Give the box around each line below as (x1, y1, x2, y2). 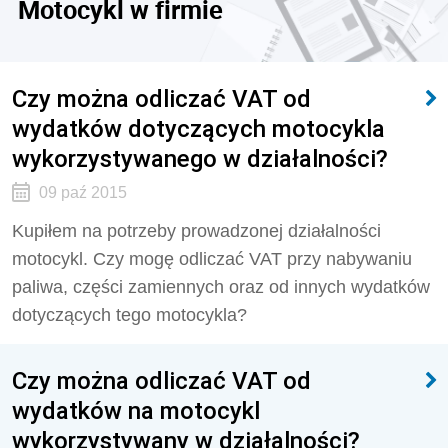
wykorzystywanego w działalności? (12, 144, 388, 173)
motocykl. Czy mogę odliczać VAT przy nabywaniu (12, 249, 412, 269)
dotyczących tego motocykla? (12, 305, 247, 325)
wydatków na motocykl (12, 396, 260, 425)
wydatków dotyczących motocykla (12, 114, 385, 143)
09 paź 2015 (38, 184, 127, 201)
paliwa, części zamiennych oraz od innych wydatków (12, 277, 430, 297)
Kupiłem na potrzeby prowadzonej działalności (12, 221, 381, 241)
